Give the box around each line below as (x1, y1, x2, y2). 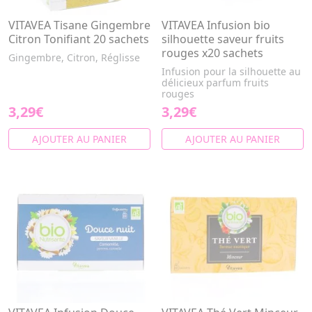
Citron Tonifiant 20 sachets (8, 31, 149, 47)
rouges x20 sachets (162, 45, 263, 61)
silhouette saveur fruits (162, 31, 284, 47)
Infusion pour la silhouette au (162, 65, 301, 78)
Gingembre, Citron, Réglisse (8, 51, 140, 64)
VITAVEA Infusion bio (162, 17, 270, 33)
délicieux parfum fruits (162, 76, 269, 89)
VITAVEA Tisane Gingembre (8, 17, 150, 33)
